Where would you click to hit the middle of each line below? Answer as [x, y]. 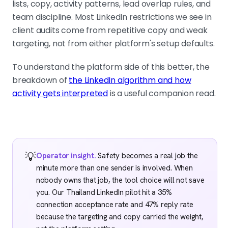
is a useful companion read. [162, 94]
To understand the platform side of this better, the [111, 67]
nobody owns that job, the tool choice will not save [120, 180]
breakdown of [41, 80]
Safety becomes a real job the [147, 156]
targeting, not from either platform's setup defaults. [113, 44]
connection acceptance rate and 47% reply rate [115, 205]
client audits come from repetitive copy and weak [110, 31]
